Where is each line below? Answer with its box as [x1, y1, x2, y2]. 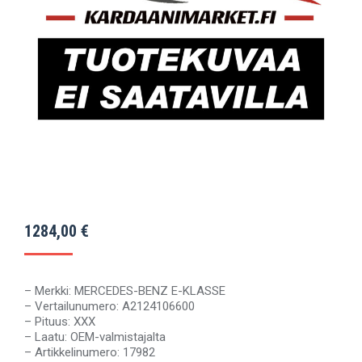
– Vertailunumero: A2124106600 [24, 299, 195, 314]
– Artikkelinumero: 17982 [24, 345, 155, 360]
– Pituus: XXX [24, 314, 95, 329]
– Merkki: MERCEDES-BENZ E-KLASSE [24, 284, 225, 298]
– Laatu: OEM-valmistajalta [24, 330, 166, 344]
